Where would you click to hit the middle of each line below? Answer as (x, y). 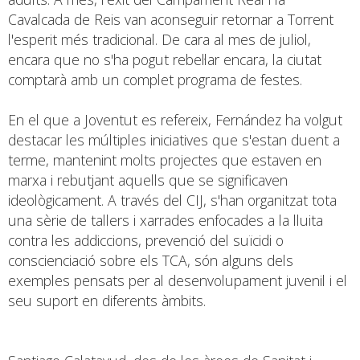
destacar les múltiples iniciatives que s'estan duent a (174, 139)
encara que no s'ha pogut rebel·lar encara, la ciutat (165, 59)
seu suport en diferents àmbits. (107, 300)
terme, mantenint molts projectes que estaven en (165, 160)
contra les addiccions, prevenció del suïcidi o (146, 240)
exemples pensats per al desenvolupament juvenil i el (178, 280)
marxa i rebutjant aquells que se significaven (148, 180)
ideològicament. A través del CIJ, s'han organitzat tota (172, 200)
